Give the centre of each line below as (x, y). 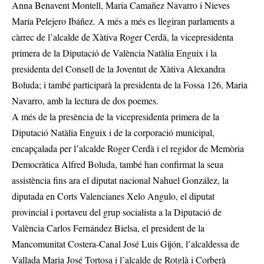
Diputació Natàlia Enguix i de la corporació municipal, (113, 133)
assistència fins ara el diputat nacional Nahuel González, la (120, 180)
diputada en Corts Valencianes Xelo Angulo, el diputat (113, 196)
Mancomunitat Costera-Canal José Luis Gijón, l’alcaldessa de (126, 244)
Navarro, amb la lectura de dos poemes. (85, 101)
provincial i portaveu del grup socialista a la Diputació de (117, 212)
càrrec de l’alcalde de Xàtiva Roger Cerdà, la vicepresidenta (123, 37)
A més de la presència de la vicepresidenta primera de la (115, 117)
